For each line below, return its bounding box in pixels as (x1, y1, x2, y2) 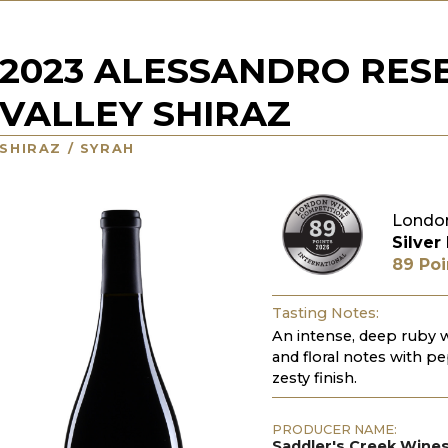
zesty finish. (272, 368, 358, 387)
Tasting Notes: (272, 304, 380, 323)
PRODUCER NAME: (272, 421, 398, 437)
